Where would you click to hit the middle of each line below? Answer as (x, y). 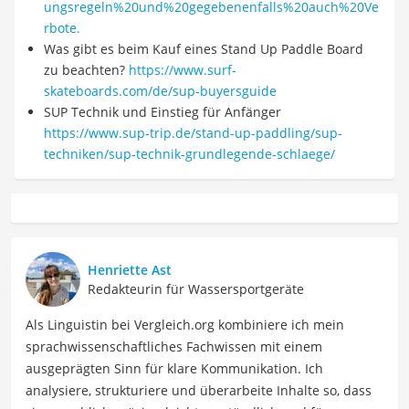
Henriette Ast (130, 270)
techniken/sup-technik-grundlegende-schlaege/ (189, 154)
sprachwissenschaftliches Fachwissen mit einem (174, 346)
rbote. (62, 28)
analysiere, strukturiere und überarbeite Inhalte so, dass (199, 390)
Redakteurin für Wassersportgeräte (196, 289)
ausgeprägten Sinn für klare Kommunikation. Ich (174, 368)
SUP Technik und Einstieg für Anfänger (163, 112)
